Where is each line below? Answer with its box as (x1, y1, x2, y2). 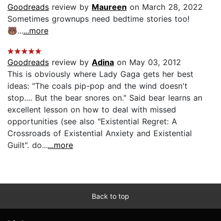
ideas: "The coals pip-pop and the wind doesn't (7, 80, 187, 91)
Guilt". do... (7, 140, 48, 150)
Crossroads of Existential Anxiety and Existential (7, 128, 192, 138)
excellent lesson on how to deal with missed (7, 104, 176, 114)
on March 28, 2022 (127, 1, 203, 12)
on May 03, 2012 (114, 57, 181, 67)
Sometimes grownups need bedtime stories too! (7, 13, 189, 24)
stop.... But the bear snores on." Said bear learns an (7, 92, 202, 103)
